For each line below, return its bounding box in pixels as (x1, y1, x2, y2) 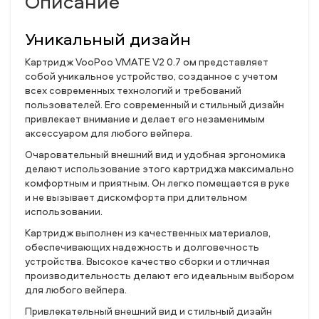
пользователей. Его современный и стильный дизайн (25, 98, 284, 111)
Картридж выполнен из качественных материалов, (25, 226, 271, 239)
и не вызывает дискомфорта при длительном (25, 190, 247, 204)
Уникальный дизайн (25, 27, 191, 50)
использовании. (25, 204, 103, 218)
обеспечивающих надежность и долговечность (25, 240, 259, 253)
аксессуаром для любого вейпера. (25, 126, 192, 140)
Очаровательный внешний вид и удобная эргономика (25, 147, 286, 161)
